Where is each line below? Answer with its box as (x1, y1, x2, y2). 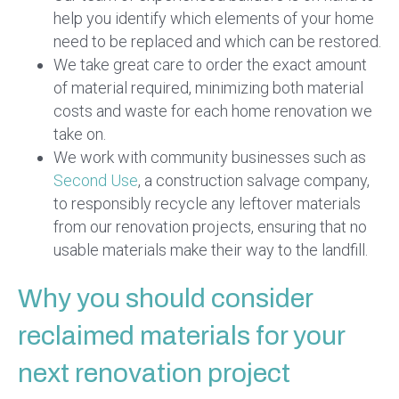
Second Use (53, 171, 138, 191)
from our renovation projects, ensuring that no (53, 217, 367, 237)
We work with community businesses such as (53, 148, 366, 167)
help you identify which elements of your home (53, 9, 374, 28)
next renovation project (18, 359, 290, 388)
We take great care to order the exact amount (53, 55, 367, 75)
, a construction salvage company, (138, 171, 370, 191)
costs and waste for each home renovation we (53, 102, 372, 121)
